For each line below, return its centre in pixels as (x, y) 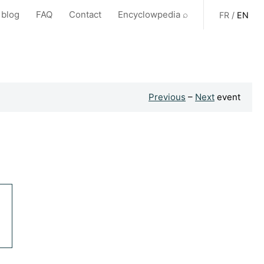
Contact (85, 14)
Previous (167, 97)
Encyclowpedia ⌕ (153, 14)
